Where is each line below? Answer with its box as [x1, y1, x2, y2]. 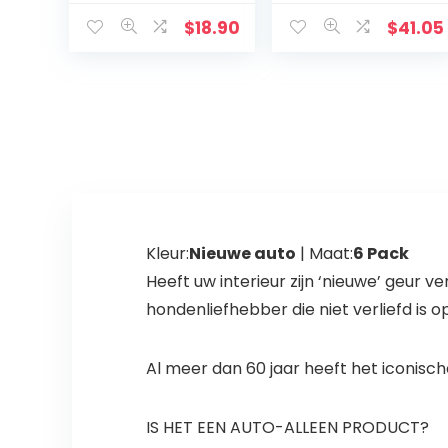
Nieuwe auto [188, 241, 296, 265]
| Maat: [295, 241, 353, 265]
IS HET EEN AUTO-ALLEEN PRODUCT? [145, 415, 429, 439]
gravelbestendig [83, 14, 225, 39]
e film [83, 34, 131, 59]
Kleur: [145, 241, 189, 265]
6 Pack [352, 241, 409, 265]
